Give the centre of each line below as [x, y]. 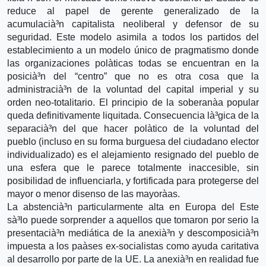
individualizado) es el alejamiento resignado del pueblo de [133, 154]
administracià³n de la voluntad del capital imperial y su [133, 89]
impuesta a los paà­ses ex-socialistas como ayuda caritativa [133, 246]
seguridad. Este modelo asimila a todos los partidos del [133, 37]
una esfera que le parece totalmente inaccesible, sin [133, 167]
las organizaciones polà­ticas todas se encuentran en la [133, 63]
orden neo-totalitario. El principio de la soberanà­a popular [133, 102]
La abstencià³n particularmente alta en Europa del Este [133, 207]
